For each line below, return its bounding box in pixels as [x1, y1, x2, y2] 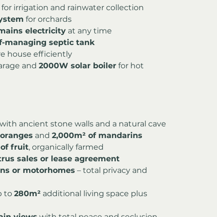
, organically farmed [29, 142, 104, 152]
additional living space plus [41, 188, 149, 198]
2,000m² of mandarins [52, 130, 142, 140]
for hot [116, 61, 146, 70]
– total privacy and [75, 165, 149, 175]
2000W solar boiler [39, 61, 116, 70]
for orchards [24, 14, 72, 24]
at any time [66, 26, 112, 35]
